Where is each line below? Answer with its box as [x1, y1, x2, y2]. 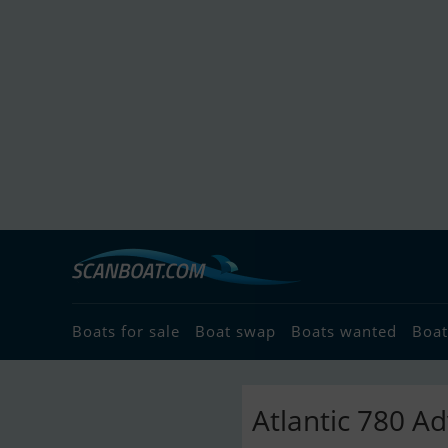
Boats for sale [72, 321, 180, 341]
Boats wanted [291, 321, 397, 341]
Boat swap [195, 321, 276, 341]
